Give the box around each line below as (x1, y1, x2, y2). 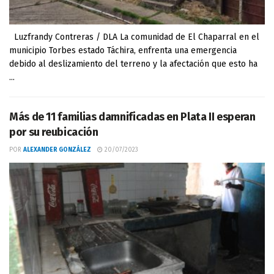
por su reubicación (9, 125, 98, 139)
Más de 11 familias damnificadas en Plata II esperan (9, 110, 256, 124)
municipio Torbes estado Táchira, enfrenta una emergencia (9, 45, 237, 56)
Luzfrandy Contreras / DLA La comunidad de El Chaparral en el (9, 32, 259, 42)
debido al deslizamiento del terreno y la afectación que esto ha (9, 59, 257, 69)
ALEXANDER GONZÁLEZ (23, 146, 91, 154)
